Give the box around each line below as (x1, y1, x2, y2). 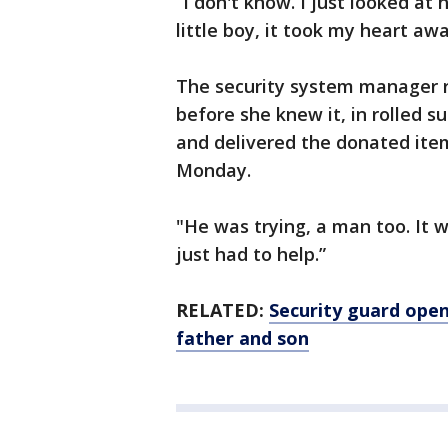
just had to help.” (176, 242, 326, 266)
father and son (176, 326, 309, 350)
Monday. (176, 158, 251, 182)
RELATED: (176, 298, 269, 322)
